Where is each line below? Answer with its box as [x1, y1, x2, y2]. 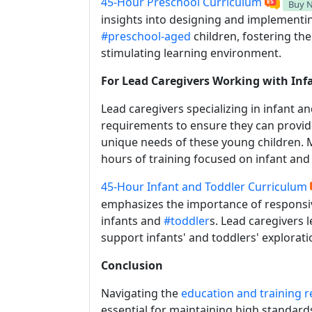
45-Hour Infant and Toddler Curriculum [101, 179, 307, 195]
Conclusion [101, 258, 163, 274]
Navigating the [101, 286, 181, 302]
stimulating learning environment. [101, 45, 281, 61]
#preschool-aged [101, 29, 191, 45]
